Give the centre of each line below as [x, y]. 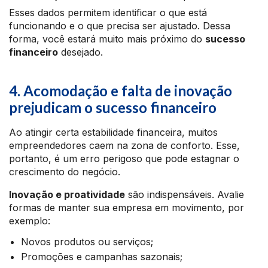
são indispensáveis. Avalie [185, 194]
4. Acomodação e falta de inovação [121, 91]
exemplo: [30, 221]
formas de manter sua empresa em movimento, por [127, 208]
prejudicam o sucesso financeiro [113, 107]
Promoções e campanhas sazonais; [102, 257]
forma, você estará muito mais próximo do [107, 39]
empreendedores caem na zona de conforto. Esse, [124, 145]
